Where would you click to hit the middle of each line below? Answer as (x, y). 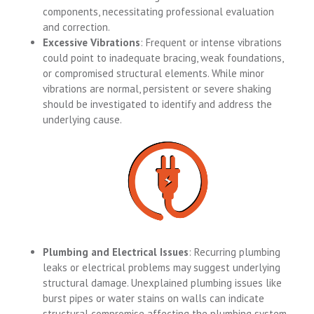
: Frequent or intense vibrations (211, 42)
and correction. (77, 27)
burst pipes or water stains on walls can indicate (154, 298)
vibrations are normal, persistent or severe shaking (157, 88)
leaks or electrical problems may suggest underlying (162, 267)
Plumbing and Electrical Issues (116, 252)
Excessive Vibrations (92, 42)
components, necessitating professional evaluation (159, 11)
